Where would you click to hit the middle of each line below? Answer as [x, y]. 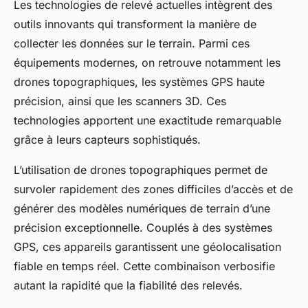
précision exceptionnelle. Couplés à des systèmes [143, 228]
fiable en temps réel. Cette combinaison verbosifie [144, 266]
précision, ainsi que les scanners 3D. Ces [120, 101]
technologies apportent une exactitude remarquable [147, 121]
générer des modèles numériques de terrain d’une [142, 209]
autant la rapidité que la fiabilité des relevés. [128, 286]
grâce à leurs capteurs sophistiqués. [107, 140]
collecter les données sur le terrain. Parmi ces [132, 44]
